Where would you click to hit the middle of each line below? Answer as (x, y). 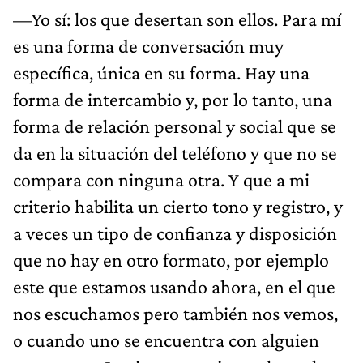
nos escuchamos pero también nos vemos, (175, 313)
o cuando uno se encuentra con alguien (166, 340)
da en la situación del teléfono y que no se (175, 152)
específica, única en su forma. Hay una (161, 72)
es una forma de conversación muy (148, 45)
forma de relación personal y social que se (175, 126)
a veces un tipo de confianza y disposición (175, 233)
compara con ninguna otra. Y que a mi (161, 179)
